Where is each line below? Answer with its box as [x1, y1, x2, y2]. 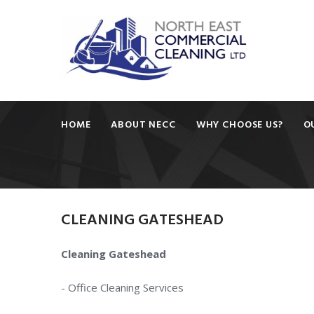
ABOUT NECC [111, 116, 176, 133]
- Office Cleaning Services [61, 280, 184, 294]
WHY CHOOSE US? [196, 116, 283, 133]
